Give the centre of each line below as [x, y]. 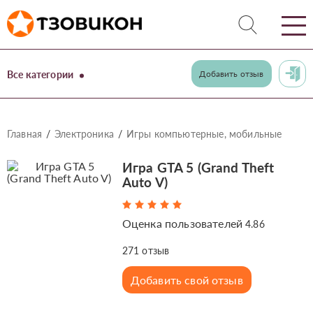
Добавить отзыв [232, 74]
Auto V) [145, 182]
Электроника [84, 134]
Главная [25, 134]
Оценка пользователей [184, 223]
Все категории [41, 74]
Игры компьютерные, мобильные [204, 134]
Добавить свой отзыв [187, 280]
